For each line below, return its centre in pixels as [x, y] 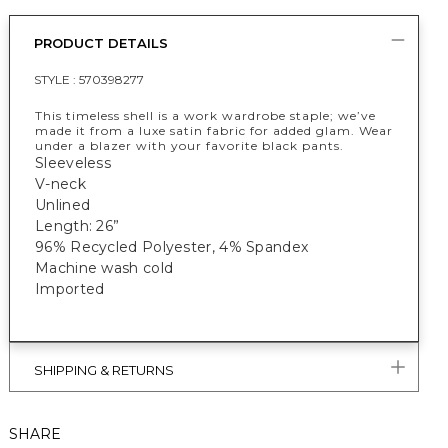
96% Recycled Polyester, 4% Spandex [172, 247]
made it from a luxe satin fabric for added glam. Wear [214, 130]
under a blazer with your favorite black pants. [189, 145]
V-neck [60, 184]
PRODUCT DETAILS [101, 43]
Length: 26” [77, 226]
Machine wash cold [104, 268]
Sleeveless [73, 163]
